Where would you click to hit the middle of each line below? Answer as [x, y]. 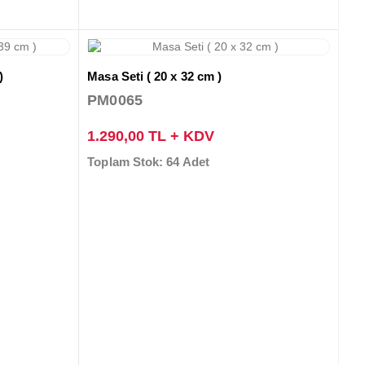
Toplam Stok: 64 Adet [148, 161]
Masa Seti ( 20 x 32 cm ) [155, 76]
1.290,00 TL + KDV [151, 136]
